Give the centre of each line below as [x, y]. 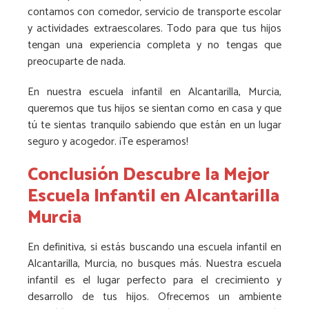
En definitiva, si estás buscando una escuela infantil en [154, 247]
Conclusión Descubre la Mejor [149, 175]
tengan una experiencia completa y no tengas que [154, 45]
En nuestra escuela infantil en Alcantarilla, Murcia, [154, 92]
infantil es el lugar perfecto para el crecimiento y [154, 280]
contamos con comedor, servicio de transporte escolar [154, 12]
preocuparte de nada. [77, 61]
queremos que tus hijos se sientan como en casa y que [154, 108]
